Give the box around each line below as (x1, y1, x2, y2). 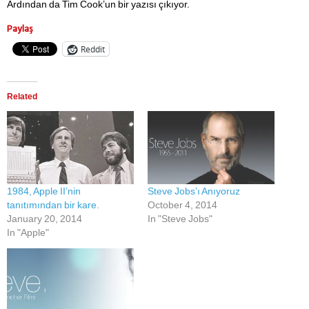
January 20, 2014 (7, 212, 82, 224)
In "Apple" (7, 226, 49, 238)
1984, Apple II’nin (7, 185, 81, 197)
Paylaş (7, 23, 33, 34)
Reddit (81, 43, 105, 55)
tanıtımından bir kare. (7, 199, 99, 210)
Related (7, 92, 37, 102)
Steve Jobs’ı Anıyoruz (148, 185, 240, 197)
